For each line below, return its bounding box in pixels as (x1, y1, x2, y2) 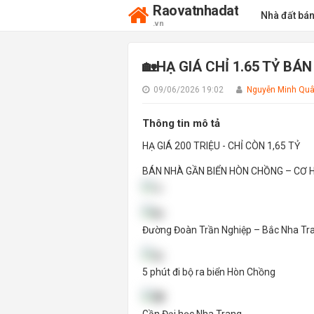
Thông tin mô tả (142, 117, 220, 130)
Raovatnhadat (153, 2, 238, 19)
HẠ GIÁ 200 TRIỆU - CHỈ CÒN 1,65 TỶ (142, 140, 300, 151)
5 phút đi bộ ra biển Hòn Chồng (142, 266, 275, 278)
